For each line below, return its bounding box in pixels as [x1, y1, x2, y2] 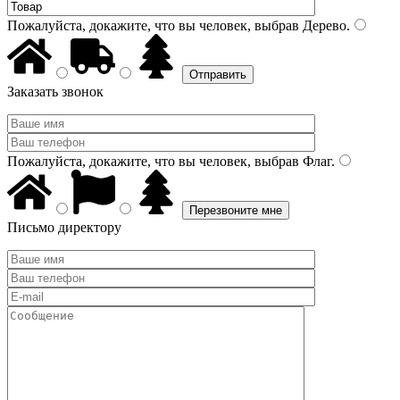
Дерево [299, 18, 346, 33]
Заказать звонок [7, 84, 104, 99]
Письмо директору [7, 220, 121, 235]
